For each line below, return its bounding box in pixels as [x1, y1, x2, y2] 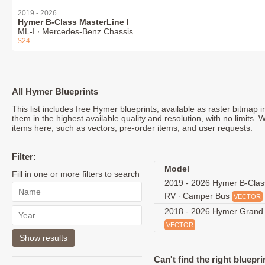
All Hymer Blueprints [12, 86, 98, 96]
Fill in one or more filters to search [12, 169, 140, 179]
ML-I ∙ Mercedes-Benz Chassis [18, 27, 133, 36]
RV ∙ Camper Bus [164, 191, 232, 201]
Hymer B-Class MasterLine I [18, 17, 129, 27]
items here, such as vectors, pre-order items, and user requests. [12, 123, 253, 132]
